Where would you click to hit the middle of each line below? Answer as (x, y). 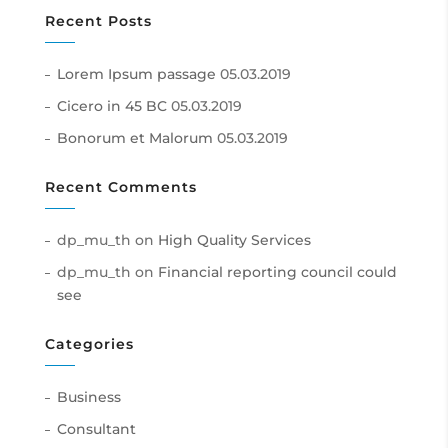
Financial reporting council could (277, 271)
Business (88, 396)
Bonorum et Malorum (134, 137)
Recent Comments (120, 186)
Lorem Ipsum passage (136, 73)
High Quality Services (234, 239)
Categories (89, 343)
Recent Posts (98, 20)
